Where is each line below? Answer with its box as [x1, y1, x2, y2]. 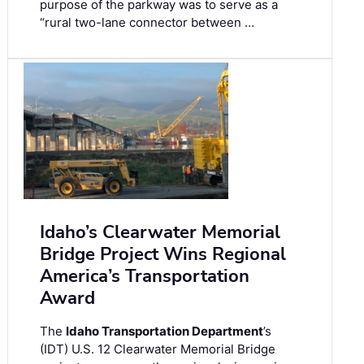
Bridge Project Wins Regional [40, 242, 286, 267]
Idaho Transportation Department [66, 323, 263, 340]
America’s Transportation [40, 264, 249, 289]
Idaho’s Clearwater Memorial [40, 220, 280, 245]
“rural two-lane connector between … [40, 15, 254, 31]
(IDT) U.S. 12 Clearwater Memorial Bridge [40, 341, 275, 357]
